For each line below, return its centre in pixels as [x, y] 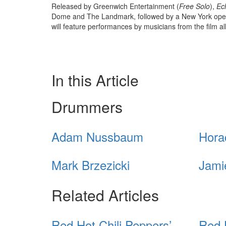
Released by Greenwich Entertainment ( [115, 6]
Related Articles [105, 195]
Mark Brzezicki [91, 165]
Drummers [87, 107]
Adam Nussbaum [97, 137]
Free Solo [194, 6]
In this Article [95, 80]
